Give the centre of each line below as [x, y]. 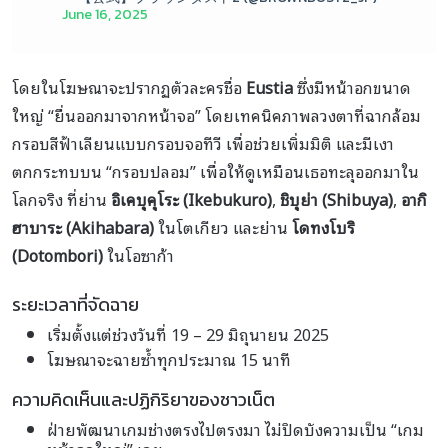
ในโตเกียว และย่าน [223, 227]
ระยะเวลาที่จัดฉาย [75, 305]
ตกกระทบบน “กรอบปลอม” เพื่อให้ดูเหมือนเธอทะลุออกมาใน [215, 171]
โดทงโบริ [323, 227]
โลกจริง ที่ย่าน [61, 199]
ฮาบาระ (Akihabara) [83, 227]
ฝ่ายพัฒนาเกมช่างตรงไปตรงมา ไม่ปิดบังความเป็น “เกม [235, 429]
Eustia [269, 87]
